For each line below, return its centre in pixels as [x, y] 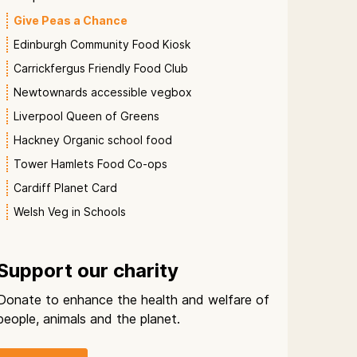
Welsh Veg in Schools [70, 212]
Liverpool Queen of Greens [86, 116]
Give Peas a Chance [71, 20]
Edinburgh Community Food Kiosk [102, 44]
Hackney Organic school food [93, 140]
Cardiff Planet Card [65, 188]
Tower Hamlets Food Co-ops [90, 164]
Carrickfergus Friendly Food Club [101, 68]
